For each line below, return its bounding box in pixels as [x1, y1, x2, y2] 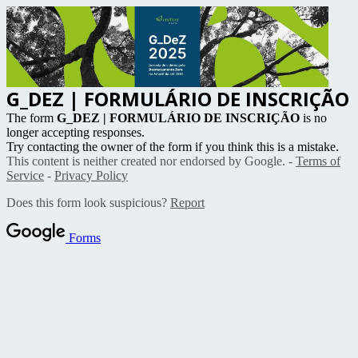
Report [170, 195, 205, 209]
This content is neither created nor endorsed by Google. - [6, 153, 296, 168]
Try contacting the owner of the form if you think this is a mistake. [6, 139, 339, 153]
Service [6, 168, 44, 182]
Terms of [296, 153, 340, 168]
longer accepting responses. [6, 125, 145, 139]
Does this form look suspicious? [6, 195, 170, 209]
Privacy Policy [54, 168, 128, 182]
